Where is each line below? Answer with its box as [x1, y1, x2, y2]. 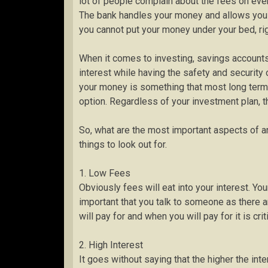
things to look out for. [79, 139, 167, 150]
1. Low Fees [79, 167, 133, 179]
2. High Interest [79, 239, 145, 251]
